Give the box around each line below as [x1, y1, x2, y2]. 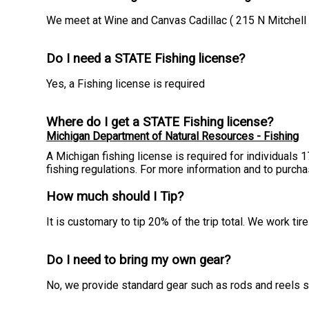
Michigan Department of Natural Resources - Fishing [46, 129, 299, 143]
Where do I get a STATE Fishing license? [46, 114, 274, 130]
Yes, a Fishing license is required [46, 77, 206, 90]
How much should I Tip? [46, 188, 184, 204]
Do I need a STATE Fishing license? [46, 50, 246, 66]
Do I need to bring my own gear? [46, 252, 231, 268]
